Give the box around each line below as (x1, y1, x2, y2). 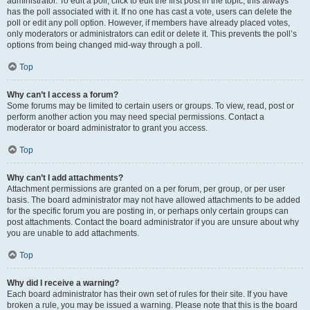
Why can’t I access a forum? (7, 90, 118, 100)
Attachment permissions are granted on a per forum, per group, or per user (7, 184, 285, 194)
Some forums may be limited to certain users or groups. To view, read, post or (7, 101, 294, 111)
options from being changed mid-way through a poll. (7, 40, 202, 50)
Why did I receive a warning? (7, 278, 119, 288)
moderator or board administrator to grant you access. (7, 123, 208, 133)
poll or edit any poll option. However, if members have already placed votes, (7, 18, 290, 28)
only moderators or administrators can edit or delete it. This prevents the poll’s (7, 29, 297, 39)
